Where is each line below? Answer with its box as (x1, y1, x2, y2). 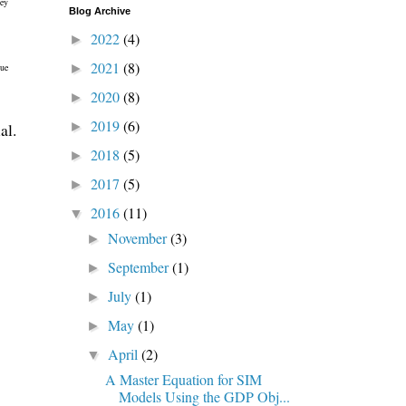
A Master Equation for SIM (104, 369, 262, 389)
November (108, 227, 171, 247)
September (108, 256, 173, 276)
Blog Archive (69, 5, 130, 16)
